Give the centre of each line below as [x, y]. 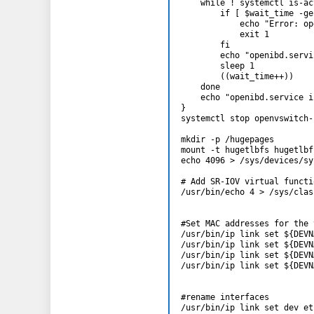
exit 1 [225, 35]
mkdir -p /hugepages [227, 140]
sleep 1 [218, 66]
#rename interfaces [225, 298]
